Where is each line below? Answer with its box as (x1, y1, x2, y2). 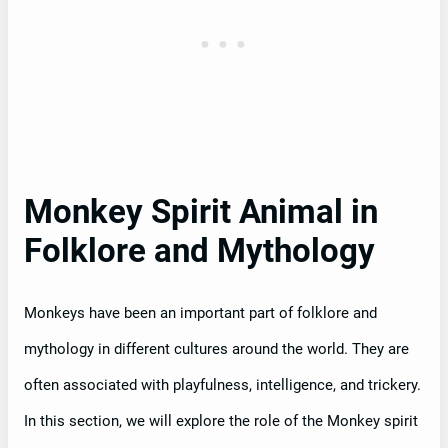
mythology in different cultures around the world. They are (24, 340, 409, 359)
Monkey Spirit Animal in (24, 193, 378, 232)
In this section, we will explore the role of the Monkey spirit (24, 412, 418, 431)
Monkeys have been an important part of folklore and (24, 304, 377, 323)
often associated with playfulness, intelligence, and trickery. (24, 376, 421, 395)
